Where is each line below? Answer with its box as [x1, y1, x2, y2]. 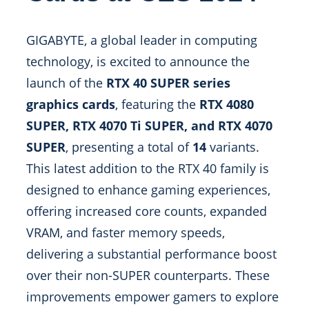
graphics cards [26, 96, 115, 112]
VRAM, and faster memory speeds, [26, 224, 225, 241]
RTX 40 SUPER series [106, 74, 230, 91]
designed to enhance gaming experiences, [26, 181, 270, 198]
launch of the [26, 74, 106, 91]
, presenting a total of [66, 139, 192, 155]
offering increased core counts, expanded [26, 203, 267, 219]
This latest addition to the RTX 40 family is [26, 160, 269, 177]
